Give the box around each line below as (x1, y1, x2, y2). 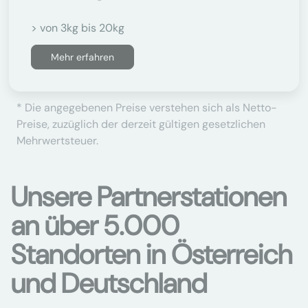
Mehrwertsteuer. (16, 133, 98, 148)
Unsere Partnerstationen (11, 179, 287, 214)
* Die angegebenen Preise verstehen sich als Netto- (16, 100, 277, 115)
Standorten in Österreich (11, 236, 292, 272)
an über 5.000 (11, 208, 179, 243)
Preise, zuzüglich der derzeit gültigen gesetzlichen (16, 117, 265, 131)
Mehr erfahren (51, 51, 114, 63)
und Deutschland (11, 265, 207, 301)
